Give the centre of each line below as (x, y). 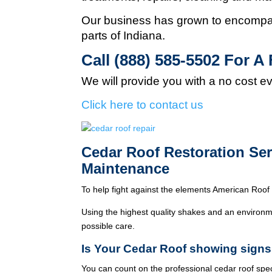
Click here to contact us (143, 105)
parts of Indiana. (124, 36)
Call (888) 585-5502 (151, 60)
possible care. (108, 226)
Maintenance (126, 168)
